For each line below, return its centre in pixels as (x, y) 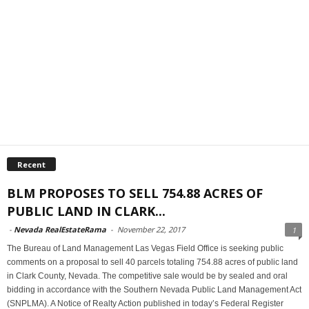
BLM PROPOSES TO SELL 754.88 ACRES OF (135, 193)
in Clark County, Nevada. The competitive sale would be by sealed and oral (147, 276)
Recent (31, 164)
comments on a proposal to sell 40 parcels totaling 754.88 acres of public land (152, 262)
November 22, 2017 (151, 229)
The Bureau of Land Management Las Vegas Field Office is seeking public (145, 248)
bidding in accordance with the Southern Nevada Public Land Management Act (154, 289)
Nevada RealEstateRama (60, 229)
